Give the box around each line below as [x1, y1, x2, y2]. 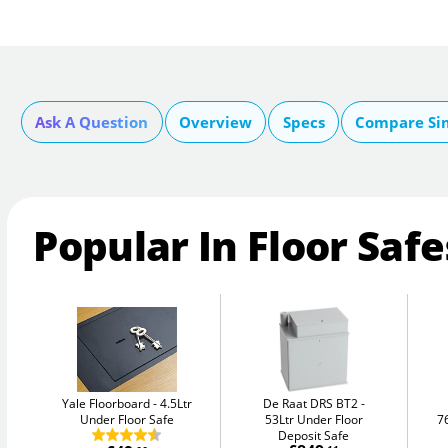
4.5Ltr [159, 395, 192, 413]
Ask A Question [35, 111, 149, 132]
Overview [178, 111, 252, 132]
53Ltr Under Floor [264, 411, 363, 429]
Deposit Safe [278, 427, 350, 445]
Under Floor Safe [79, 411, 174, 429]
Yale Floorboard [61, 395, 150, 413]
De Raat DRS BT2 [262, 395, 358, 413]
